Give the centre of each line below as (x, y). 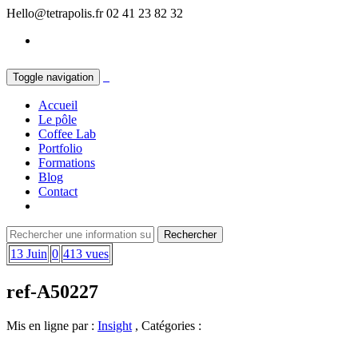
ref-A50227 (52, 291)
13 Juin (29, 254)
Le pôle (58, 119)
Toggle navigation (53, 77)
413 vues (86, 254)
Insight (115, 325)
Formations (67, 163)
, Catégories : (167, 325)
